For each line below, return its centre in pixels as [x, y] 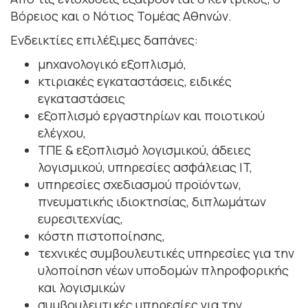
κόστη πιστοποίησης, [101, 235]
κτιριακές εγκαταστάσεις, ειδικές [135, 81]
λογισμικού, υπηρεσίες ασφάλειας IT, [145, 167]
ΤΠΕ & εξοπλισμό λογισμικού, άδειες [144, 150]
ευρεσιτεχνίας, [80, 218]
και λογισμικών [81, 287]
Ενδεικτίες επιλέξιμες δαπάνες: [104, 40]
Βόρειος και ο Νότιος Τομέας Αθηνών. [121, 15]
